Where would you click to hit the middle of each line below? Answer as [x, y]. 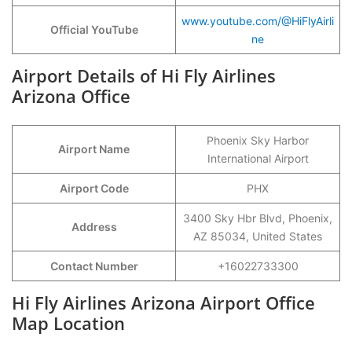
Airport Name [94, 149]
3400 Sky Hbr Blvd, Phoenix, [258, 218]
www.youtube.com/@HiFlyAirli [258, 21]
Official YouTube [94, 29]
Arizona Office [71, 96]
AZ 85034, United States [258, 236]
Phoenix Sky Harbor [258, 140]
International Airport [258, 158]
